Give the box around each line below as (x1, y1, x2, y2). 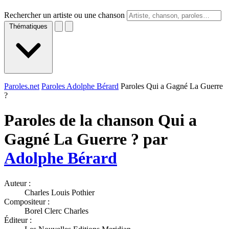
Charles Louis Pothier (25, 188, 95, 197)
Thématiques (9, 22, 48, 30)
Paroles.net (4, 82, 39, 90)
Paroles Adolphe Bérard (41, 82, 119, 90)
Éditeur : (4, 215, 32, 224)
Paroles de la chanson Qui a (4, 111, 197, 130)
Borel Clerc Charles (25, 206, 88, 215)
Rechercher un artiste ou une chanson (4, 11, 125, 19)
